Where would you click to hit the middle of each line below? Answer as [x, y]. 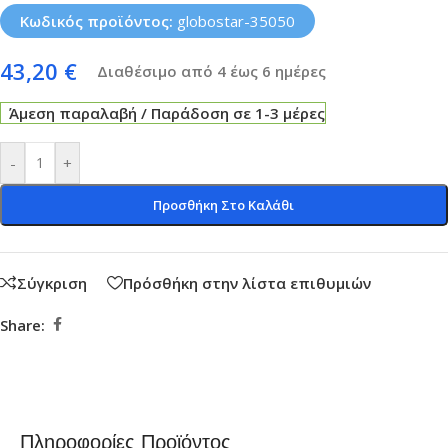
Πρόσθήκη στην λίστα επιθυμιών [247, 282]
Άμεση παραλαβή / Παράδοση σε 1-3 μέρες [167, 113]
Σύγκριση [52, 282]
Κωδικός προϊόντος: [98, 21]
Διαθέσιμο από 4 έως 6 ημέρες [211, 71]
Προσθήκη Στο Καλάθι [224, 205]
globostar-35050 [236, 21]
